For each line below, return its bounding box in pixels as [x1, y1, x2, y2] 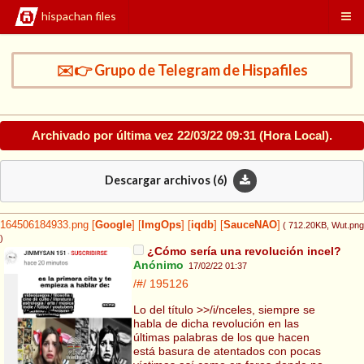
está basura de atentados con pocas [132, 344, 321, 357]
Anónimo [132, 258, 184, 272]
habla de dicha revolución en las [132, 316, 299, 330]
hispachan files [41, 9, 116, 24]
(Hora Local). [256, 128, 332, 142]
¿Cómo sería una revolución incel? [143, 245, 341, 258]
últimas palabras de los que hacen [132, 330, 310, 344]
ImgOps [141, 219, 181, 232]
